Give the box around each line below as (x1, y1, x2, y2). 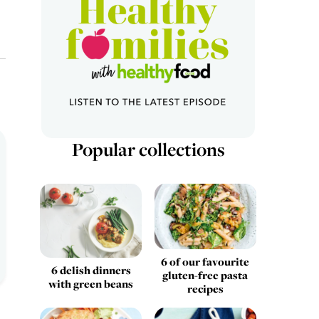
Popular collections (71, 137, 225, 162)
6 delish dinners (51, 262, 131, 278)
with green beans (48, 276, 134, 291)
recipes (187, 281, 224, 296)
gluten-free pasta (162, 267, 249, 283)
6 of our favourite (161, 253, 250, 269)
